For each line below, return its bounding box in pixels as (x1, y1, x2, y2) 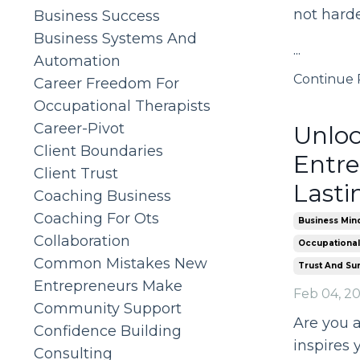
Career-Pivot (34, 119, 125, 137)
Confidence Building (34, 321, 182, 340)
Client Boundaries (34, 141, 163, 160)
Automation (34, 51, 121, 70)
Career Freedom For (34, 74, 179, 92)
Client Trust (34, 164, 118, 182)
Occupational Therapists (34, 96, 211, 115)
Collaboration (34, 231, 130, 250)
